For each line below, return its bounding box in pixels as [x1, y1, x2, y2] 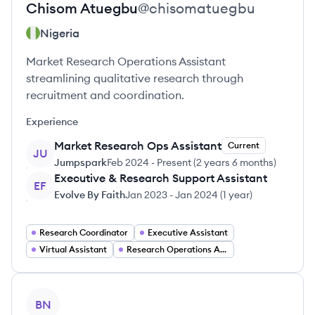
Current [228, 140, 259, 150]
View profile [25, 288, 88, 302]
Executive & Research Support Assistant [54, 171, 267, 185]
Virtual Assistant [39, 244, 107, 255]
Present [157, 156, 191, 169]
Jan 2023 [125, 188, 167, 201]
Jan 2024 [175, 188, 218, 201]
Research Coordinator [39, 227, 128, 238]
